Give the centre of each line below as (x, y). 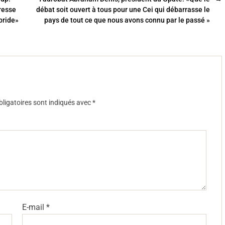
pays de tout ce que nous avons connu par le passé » (127, 20)
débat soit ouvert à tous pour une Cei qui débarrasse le (123, 10)
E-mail (34, 207)
